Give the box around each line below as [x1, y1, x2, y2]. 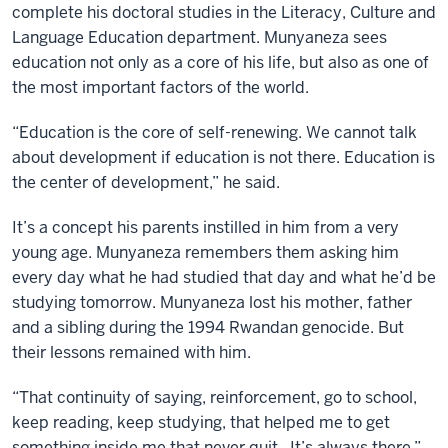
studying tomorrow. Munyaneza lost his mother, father [12, 292, 412, 313]
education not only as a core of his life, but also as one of [12, 52, 429, 73]
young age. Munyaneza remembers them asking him [12, 242, 399, 263]
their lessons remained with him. [12, 342, 251, 363]
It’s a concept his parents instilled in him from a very [12, 217, 399, 238]
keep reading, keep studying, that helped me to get [12, 412, 390, 433]
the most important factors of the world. [12, 77, 309, 98]
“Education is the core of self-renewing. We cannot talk [12, 122, 417, 143]
